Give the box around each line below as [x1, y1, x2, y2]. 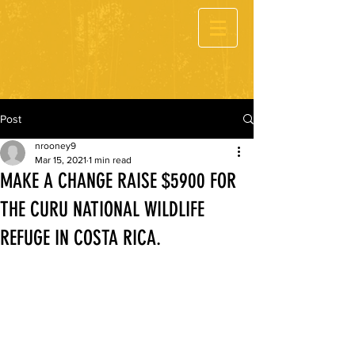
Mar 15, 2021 [35, 155, 86, 166]
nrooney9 [35, 140, 76, 151]
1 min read [89, 155, 132, 166]
